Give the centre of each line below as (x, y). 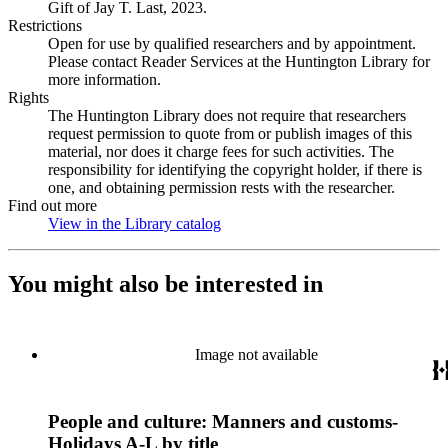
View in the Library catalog (134, 223)
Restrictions (45, 25)
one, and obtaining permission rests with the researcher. (221, 187)
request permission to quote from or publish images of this (230, 133)
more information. (104, 79)
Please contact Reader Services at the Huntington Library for (239, 61)
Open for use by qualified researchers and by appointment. (232, 43)
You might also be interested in (165, 283)
